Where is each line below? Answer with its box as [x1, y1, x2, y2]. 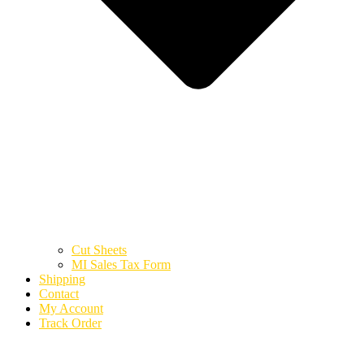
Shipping [39, 272, 85, 287]
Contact [39, 287, 79, 301]
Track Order [39, 316, 102, 331]
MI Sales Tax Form [71, 258, 171, 272]
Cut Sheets [71, 243, 127, 258]
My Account [39, 301, 103, 316]
